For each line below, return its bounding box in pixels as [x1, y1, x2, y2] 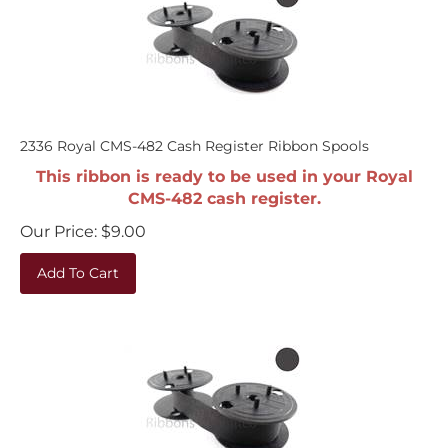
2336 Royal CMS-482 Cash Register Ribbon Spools [20, 127, 369, 145]
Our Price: [20, 212, 97, 231]
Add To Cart [37, 254, 119, 272]
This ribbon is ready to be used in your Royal [35, 157, 413, 176]
